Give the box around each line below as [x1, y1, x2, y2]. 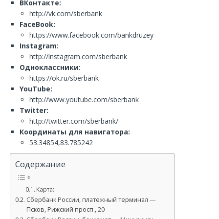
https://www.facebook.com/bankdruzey [29, 30, 153, 40]
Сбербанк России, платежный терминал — [26, 196, 156, 204]
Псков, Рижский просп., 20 [26, 205, 105, 214]
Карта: [36, 185, 55, 194]
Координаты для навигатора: [20, 127, 130, 136]
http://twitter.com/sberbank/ [29, 116, 118, 126]
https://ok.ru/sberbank [29, 73, 99, 83]
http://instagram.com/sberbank [29, 52, 127, 61]
